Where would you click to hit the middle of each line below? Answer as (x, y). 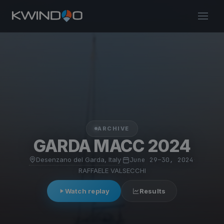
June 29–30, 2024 (161, 160)
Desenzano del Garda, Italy (78, 159)
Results (152, 191)
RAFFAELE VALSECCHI (112, 170)
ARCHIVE (113, 128)
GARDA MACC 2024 (112, 145)
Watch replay (87, 191)
